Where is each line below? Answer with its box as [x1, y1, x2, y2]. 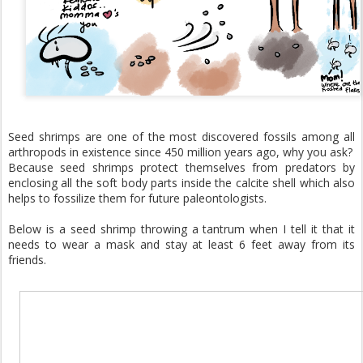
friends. [8, 251, 46, 267]
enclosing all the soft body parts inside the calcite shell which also [8, 174, 355, 190]
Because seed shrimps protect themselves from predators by [8, 159, 355, 175]
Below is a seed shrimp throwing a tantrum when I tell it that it [8, 220, 355, 237]
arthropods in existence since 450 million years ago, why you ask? [8, 143, 352, 160]
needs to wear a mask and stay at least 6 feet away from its [8, 236, 355, 252]
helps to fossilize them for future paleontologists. [8, 190, 267, 206]
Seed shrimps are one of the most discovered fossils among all [8, 128, 355, 144]
